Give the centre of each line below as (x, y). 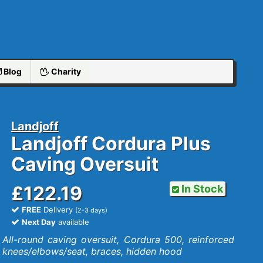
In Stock (201, 189)
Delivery (58, 210)
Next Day (38, 222)
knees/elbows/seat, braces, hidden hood (92, 251)
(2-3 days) (91, 210)
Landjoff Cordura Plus (111, 144)
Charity (65, 71)
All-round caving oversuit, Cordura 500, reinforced (118, 240)
